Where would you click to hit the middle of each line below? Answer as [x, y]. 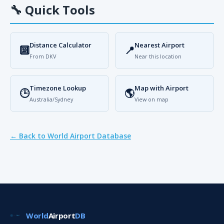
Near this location [158, 56]
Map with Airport [161, 88]
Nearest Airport [159, 45]
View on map [151, 99]
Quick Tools [58, 10]
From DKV [43, 56]
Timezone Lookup [58, 88]
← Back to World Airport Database [70, 136]
